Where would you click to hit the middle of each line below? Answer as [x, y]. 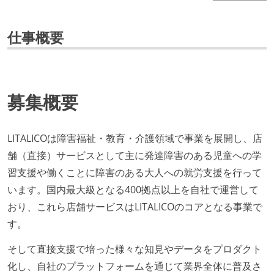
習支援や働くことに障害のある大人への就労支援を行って [135, 172]
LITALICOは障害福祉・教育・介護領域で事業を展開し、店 [135, 138]
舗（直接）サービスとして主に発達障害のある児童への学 [135, 155]
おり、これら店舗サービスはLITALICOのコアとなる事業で [135, 206]
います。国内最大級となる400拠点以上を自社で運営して [133, 189]
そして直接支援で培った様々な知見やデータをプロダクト [135, 249]
